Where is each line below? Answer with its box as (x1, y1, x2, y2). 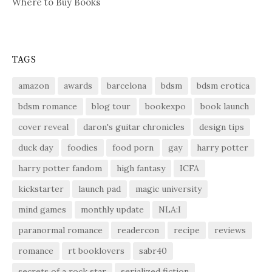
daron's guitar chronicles (83, 121, 185, 132)
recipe (174, 224, 200, 236)
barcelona (107, 80, 146, 91)
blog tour (92, 100, 131, 112)
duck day (18, 141, 53, 153)
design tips (199, 121, 244, 132)
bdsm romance (18, 100, 77, 112)
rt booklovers (68, 245, 124, 256)
